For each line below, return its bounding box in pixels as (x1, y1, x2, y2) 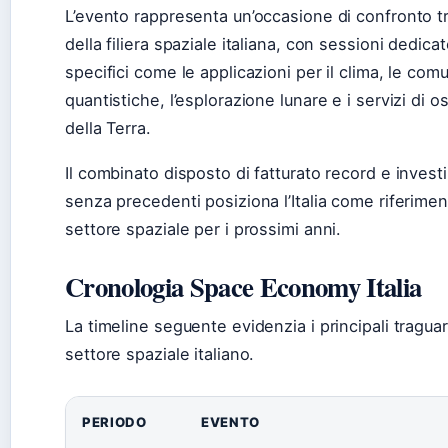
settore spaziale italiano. (65, 344, 255, 365)
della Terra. (65, 118, 151, 139)
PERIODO (82, 414, 147, 431)
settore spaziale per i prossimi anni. (65, 219, 342, 240)
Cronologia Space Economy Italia (65, 267, 422, 307)
